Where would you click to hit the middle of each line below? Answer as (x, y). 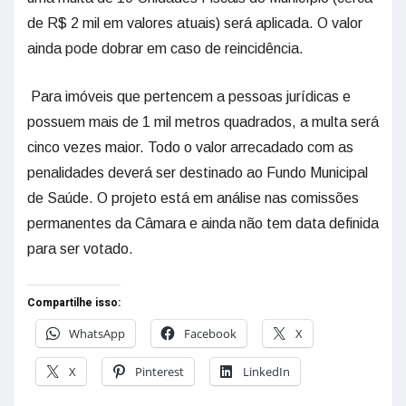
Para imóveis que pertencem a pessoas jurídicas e (189, 97)
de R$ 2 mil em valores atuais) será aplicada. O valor (195, 23)
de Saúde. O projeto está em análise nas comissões (193, 198)
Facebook (210, 333)
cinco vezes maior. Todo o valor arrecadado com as (190, 147)
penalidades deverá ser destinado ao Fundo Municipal (198, 173)
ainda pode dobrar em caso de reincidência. (165, 48)
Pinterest (159, 372)
